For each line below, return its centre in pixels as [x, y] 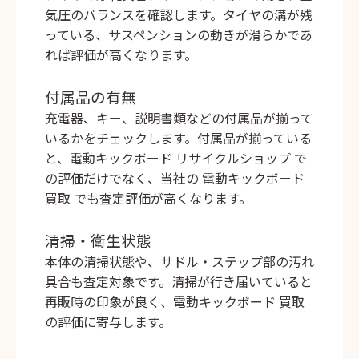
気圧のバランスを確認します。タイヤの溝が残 [179, 15]
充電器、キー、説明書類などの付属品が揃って [179, 118]
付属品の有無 [91, 97]
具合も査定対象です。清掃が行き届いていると [179, 282]
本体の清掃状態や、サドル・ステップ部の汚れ [179, 262]
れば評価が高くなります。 [121, 55]
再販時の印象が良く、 [109, 302]
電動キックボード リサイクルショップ [180, 158]
